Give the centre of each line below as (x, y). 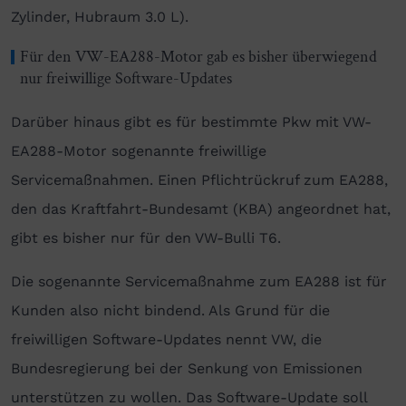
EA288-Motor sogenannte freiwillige (139, 151)
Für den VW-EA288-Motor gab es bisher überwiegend (198, 57)
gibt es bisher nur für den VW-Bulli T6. (146, 238)
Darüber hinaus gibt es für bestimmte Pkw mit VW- (191, 122)
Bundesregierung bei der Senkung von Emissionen (187, 369)
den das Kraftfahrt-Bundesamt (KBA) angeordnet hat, (201, 209)
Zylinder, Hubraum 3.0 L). (102, 17)
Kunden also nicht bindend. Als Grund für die (170, 311)
